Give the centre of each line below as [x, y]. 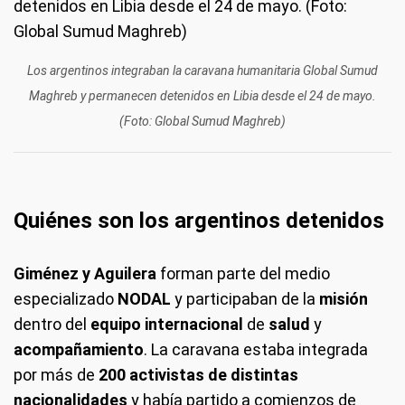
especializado [66, 298]
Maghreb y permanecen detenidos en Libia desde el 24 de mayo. [202, 95]
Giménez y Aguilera [85, 273]
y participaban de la [247, 298]
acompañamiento [79, 349]
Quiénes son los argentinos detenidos [199, 220]
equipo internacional [169, 324]
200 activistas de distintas [198, 374]
